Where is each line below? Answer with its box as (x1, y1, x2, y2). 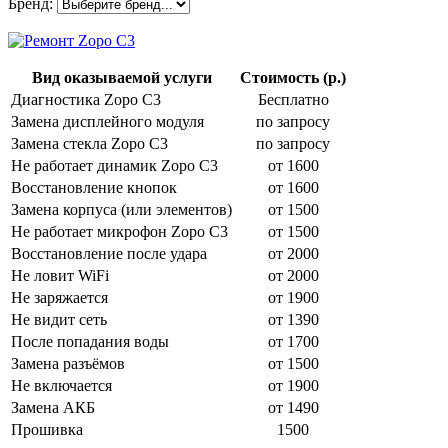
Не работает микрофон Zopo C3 (11, 222, 228, 240)
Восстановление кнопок (11, 178, 177, 196)
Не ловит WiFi (11, 266, 109, 284)
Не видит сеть (11, 310, 107, 328)
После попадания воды (11, 332, 169, 350)
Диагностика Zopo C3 (11, 90, 161, 108)
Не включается (11, 376, 112, 394)
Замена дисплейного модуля (11, 112, 204, 130)
